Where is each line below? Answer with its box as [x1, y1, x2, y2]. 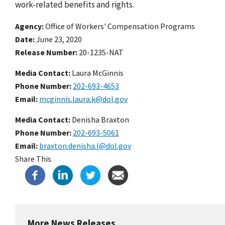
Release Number [15, 47, 75, 58]
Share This [15, 154, 51, 164]
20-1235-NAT [79, 47, 124, 58]
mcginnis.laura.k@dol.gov [39, 94, 128, 104]
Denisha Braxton [70, 115, 129, 125]
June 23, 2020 [36, 34, 82, 45]
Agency [15, 21, 42, 32]
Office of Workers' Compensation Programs [45, 21, 195, 32]
